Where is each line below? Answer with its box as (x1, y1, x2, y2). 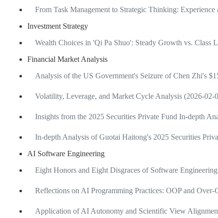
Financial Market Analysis (27, 54, 108, 63)
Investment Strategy (27, 21, 88, 30)
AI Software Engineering (27, 149, 105, 158)
